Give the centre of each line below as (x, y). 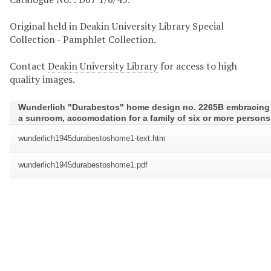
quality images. (42, 80)
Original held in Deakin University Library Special (117, 26)
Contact (29, 66)
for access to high (198, 66)
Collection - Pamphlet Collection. (83, 40)
